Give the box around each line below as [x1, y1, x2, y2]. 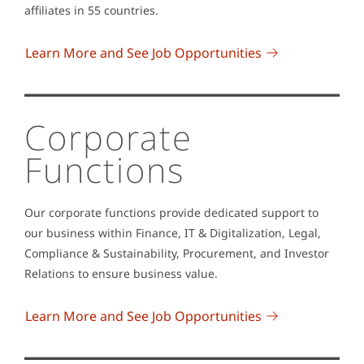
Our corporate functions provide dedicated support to [24, 205, 318, 221]
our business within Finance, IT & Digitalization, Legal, [24, 225, 321, 241]
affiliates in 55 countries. [24, 2, 165, 19]
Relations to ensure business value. [24, 266, 218, 282]
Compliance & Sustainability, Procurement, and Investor [24, 245, 329, 262]
